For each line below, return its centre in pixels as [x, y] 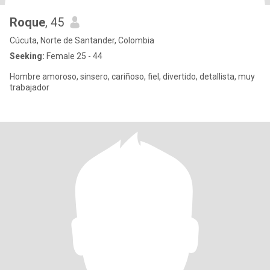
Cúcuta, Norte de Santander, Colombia [82, 40]
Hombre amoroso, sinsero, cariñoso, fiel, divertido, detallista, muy [132, 77]
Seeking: [27, 56]
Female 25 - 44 [74, 56]
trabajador [30, 87]
